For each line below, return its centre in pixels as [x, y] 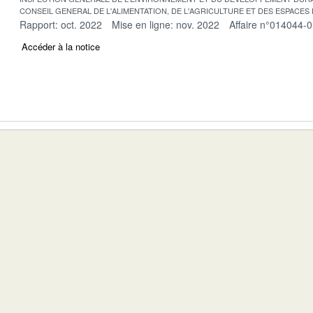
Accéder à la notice [61, 46]
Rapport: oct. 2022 [61, 24]
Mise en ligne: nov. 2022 [166, 24]
